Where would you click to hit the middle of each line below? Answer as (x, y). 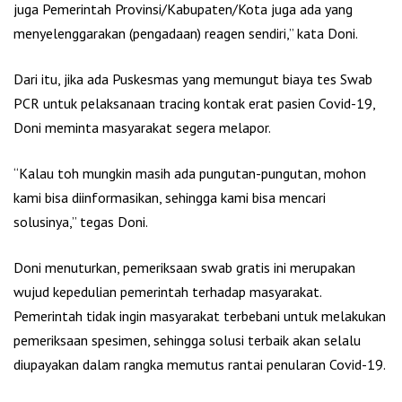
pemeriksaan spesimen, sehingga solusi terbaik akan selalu (187, 340)
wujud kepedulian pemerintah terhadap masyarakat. (167, 291)
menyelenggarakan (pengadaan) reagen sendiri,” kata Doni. (186, 33)
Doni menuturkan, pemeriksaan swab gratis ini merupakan (184, 267)
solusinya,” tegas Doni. (81, 221)
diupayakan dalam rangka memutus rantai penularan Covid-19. (200, 364)
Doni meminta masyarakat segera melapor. (142, 127)
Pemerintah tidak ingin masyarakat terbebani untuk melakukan (200, 315)
